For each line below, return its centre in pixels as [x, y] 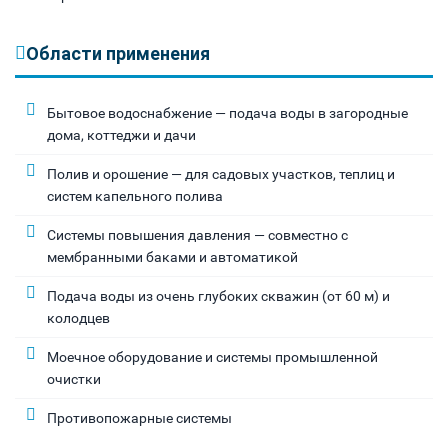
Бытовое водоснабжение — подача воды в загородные [227, 112]
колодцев [78, 317]
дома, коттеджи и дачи [121, 134]
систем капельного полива [135, 195]
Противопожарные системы [139, 417]
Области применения [118, 53]
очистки [74, 378]
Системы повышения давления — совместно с [197, 234]
